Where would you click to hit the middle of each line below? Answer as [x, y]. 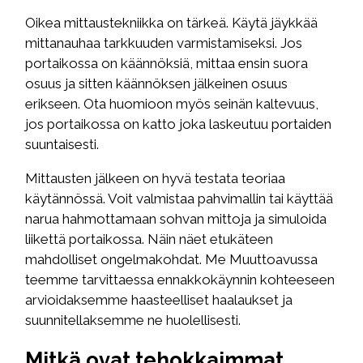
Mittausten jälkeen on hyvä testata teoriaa [156, 178]
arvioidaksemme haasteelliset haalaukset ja [159, 299]
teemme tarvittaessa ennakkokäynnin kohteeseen [180, 279]
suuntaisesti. [62, 144]
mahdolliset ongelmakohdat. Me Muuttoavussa [172, 259]
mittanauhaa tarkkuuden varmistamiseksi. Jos [164, 43]
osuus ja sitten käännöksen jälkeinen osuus [157, 83]
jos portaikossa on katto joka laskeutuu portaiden [179, 124]
